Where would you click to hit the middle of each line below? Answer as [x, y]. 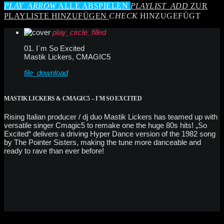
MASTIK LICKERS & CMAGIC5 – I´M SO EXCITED [73, 98]
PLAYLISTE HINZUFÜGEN [57, 15]
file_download [46, 72]
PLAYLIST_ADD [159, 5]
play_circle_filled [79, 32]
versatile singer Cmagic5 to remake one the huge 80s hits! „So [105, 125]
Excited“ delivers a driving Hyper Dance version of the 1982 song [110, 134]
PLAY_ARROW [30, 5]
